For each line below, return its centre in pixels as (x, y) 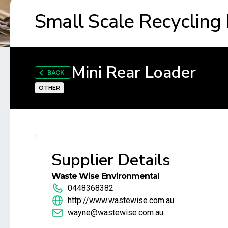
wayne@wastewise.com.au (116, 212)
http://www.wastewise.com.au (121, 200)
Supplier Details (111, 160)
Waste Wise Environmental (105, 176)
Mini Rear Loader (133, 72)
